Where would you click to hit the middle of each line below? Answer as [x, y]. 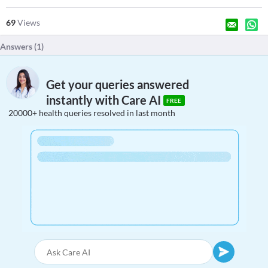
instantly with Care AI [105, 100]
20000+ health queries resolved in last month [92, 113]
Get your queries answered [118, 85]
